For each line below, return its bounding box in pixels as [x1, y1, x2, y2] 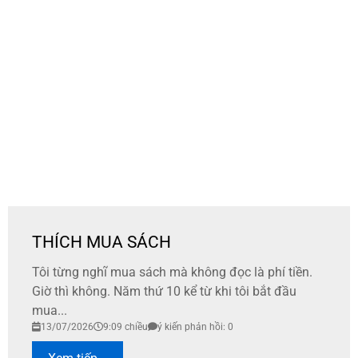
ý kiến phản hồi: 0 [157, 321, 233, 333]
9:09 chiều [103, 321, 148, 333]
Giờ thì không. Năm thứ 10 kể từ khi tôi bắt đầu [32, 284, 296, 300]
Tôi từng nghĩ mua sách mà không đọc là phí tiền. [32, 265, 312, 280]
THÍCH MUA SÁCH [32, 233, 171, 253]
